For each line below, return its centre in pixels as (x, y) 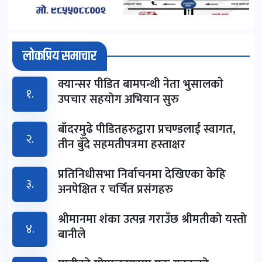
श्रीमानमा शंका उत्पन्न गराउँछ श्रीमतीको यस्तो (152, 220)
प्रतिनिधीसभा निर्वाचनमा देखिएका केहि (142, 175)
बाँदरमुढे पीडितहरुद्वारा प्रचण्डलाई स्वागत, (147, 130)
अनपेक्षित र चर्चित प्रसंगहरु (116, 190)
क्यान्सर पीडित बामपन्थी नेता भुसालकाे (141, 85)
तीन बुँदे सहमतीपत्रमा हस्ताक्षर (122, 145)
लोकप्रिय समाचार (60, 56)
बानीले (72, 235)
